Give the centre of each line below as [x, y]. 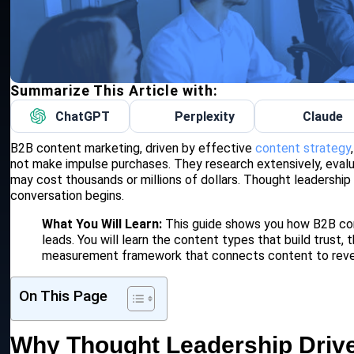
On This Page [64, 296]
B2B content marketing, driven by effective [133, 149]
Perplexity [205, 116]
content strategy [303, 149]
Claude [322, 116]
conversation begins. [68, 196]
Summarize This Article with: [115, 91]
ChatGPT [83, 116]
